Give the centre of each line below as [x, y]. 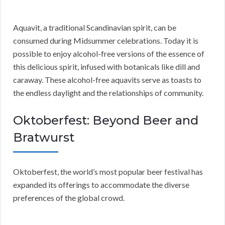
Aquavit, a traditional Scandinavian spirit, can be [95, 28]
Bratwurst [44, 138]
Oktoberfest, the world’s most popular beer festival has [108, 172]
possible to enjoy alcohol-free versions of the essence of [109, 54]
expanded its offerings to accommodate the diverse [101, 185]
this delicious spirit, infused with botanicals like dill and [106, 67]
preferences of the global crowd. [69, 198]
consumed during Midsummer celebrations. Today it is [106, 41]
